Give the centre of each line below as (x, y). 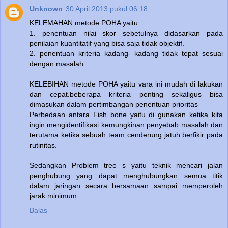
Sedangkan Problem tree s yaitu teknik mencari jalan (126, 166)
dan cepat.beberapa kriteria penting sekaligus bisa (126, 94)
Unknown (46, 9)
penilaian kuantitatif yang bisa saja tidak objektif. (107, 44)
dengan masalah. (58, 64)
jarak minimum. (54, 196)
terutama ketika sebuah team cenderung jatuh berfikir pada (126, 135)
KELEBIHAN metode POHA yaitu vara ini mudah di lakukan (126, 84)
